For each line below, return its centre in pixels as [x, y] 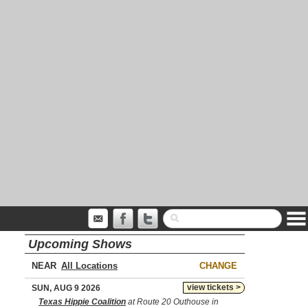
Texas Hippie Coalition [82, 302]
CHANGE [218, 266]
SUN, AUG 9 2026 [66, 288]
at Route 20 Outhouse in [172, 302]
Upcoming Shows [80, 244]
